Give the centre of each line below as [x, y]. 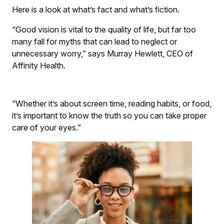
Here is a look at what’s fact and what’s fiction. [96, 9]
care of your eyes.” [46, 127]
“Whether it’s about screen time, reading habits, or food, [112, 103]
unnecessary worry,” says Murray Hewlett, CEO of [102, 53]
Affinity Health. [39, 65]
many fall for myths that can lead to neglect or [94, 41]
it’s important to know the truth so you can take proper [109, 115]
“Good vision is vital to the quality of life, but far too [104, 29]
